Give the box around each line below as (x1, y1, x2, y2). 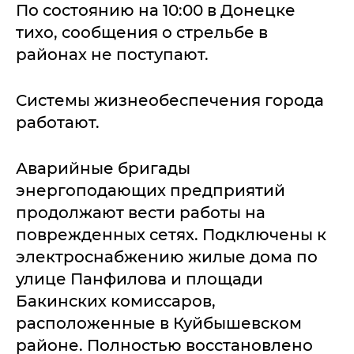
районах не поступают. (16, 44, 209, 64)
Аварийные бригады (16, 158, 190, 178)
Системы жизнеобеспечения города (16, 90, 324, 110)
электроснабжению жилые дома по (16, 247, 318, 266)
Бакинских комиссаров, (16, 291, 216, 311)
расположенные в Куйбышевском (16, 313, 302, 333)
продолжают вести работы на (16, 202, 265, 222)
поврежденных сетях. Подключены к (16, 224, 326, 244)
